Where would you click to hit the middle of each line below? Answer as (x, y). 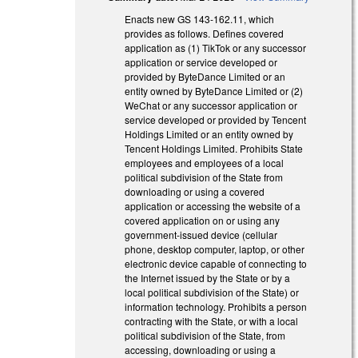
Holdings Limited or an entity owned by (209, 134)
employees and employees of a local (205, 163)
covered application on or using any (203, 221)
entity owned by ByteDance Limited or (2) (214, 91)
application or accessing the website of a (213, 206)
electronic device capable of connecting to (216, 264)
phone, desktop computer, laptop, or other (215, 249)
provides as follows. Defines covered (205, 34)
